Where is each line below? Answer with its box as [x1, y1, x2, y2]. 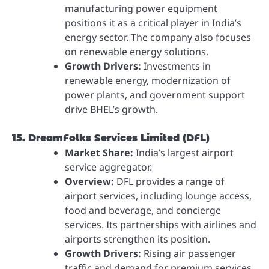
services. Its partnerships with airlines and [65, 218, 256, 232]
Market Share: [65, 146, 133, 160]
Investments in [141, 59, 211, 73]
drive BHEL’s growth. [65, 103, 158, 116]
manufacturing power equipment [65, 2, 217, 16]
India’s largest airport [133, 146, 234, 160]
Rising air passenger [141, 247, 236, 261]
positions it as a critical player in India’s [65, 16, 241, 30]
